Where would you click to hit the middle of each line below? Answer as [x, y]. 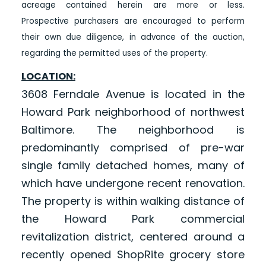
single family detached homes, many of [133, 166]
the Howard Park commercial [133, 219]
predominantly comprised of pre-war [133, 148]
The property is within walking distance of [133, 201]
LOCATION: [48, 77]
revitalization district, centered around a [133, 237]
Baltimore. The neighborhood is [133, 130]
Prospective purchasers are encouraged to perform [133, 21]
